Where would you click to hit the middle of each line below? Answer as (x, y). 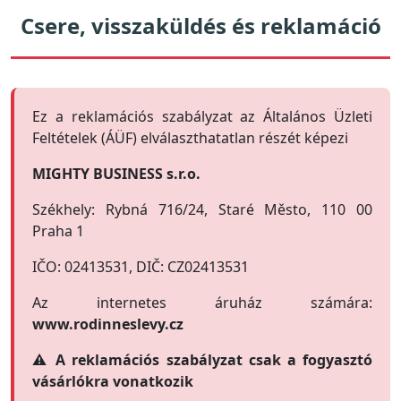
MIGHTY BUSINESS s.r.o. (116, 174)
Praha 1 (58, 231)
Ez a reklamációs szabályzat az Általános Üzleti (202, 116)
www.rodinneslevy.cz (108, 324)
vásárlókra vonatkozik (113, 381)
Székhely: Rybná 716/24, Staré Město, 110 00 (202, 209)
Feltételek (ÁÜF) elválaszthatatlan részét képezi (190, 138)
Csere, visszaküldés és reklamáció (200, 26)
